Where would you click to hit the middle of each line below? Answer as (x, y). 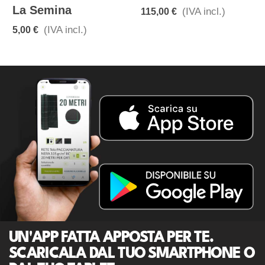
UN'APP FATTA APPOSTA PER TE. (111, 238)
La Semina (42, 10)
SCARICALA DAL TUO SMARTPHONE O (132, 254)
